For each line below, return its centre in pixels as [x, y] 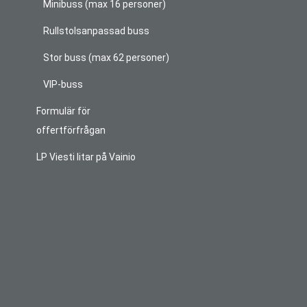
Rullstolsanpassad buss [97, 31]
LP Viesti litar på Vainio [86, 157]
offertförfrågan [71, 131]
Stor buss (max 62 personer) [107, 58]
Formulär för [64, 111]
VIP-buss [63, 85]
